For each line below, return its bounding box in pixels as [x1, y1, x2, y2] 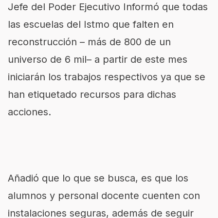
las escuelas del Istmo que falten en [8, 18, 174, 30]
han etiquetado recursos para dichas [8, 89, 176, 100]
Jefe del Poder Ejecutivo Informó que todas [8, 1, 208, 13]
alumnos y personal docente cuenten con [8, 190, 200, 201]
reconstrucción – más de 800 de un [8, 36, 171, 48]
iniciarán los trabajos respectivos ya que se [8, 71, 205, 83]
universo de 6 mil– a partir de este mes [8, 54, 187, 65]
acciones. [8, 106, 51, 118]
